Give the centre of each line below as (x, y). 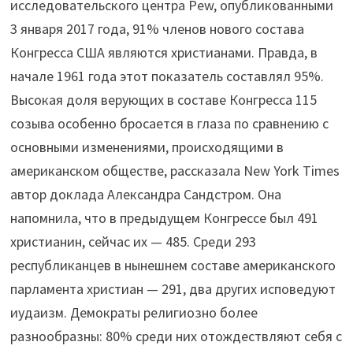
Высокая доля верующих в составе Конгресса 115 (164, 100)
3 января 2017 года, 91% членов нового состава (158, 29)
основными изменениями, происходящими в (147, 147)
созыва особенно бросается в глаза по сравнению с (170, 124)
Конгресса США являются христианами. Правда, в (164, 53)
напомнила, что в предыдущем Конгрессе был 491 (165, 218)
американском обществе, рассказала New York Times (175, 171)
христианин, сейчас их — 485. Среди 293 (134, 242)
